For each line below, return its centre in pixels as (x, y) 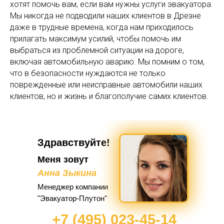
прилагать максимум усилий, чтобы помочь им (95, 38)
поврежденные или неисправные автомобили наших (106, 84)
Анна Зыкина (67, 173)
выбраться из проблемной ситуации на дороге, (97, 50)
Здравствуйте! (74, 142)
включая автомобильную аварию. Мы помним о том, (107, 61)
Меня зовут (63, 159)
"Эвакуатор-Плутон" (72, 198)
